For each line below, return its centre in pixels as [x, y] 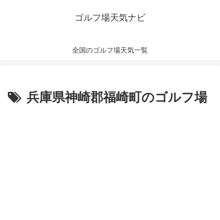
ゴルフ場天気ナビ [110, 18]
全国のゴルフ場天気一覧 [110, 50]
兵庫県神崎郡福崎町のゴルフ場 [117, 97]
